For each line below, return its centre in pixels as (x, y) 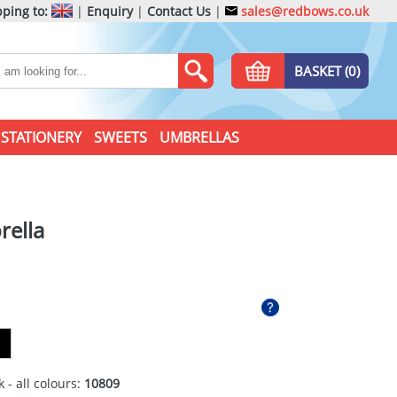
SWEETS (120, 137)
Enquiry (110, 11)
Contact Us (179, 11)
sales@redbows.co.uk (303, 11)
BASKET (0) (327, 71)
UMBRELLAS (199, 137)
